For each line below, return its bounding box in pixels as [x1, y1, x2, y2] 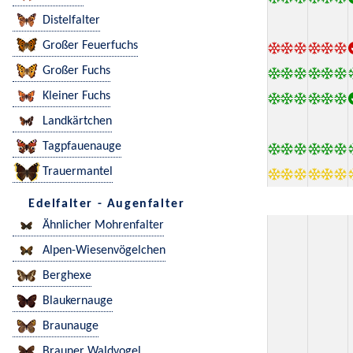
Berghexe [43, 269, 91, 283]
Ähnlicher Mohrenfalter [43, 219, 164, 232]
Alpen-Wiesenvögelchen [43, 244, 165, 258]
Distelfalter [43, 14, 100, 28]
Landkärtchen [43, 115, 112, 128]
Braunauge [43, 320, 98, 333]
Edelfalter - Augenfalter [28, 198, 185, 211]
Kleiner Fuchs [43, 90, 110, 103]
